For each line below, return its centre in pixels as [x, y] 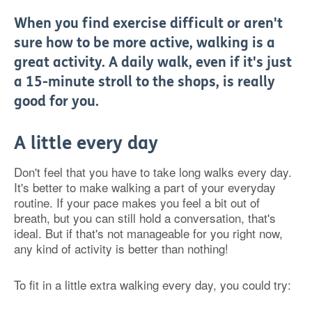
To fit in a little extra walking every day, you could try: [153, 284]
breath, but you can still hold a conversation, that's [145, 217]
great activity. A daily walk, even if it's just [153, 62]
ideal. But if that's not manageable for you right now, [148, 233]
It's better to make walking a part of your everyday [145, 187]
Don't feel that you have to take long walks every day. [153, 171]
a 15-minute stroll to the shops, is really [145, 81]
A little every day [86, 143]
